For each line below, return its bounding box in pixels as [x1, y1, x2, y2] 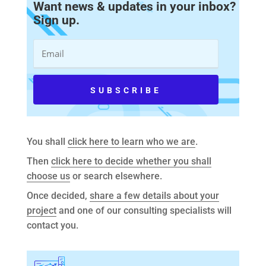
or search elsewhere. [69, 170, 162, 182]
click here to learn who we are [67, 136, 195, 148]
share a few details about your [89, 190, 219, 202]
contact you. [26, 220, 78, 232]
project [26, 205, 56, 217]
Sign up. [33, 13, 80, 28]
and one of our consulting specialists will [56, 205, 232, 217]
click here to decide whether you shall [50, 156, 211, 167]
